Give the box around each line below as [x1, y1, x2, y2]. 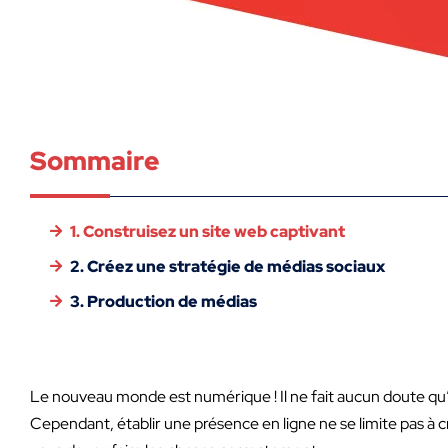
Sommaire [30, 143, 159, 178]
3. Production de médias [70, 290, 257, 312]
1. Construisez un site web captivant [70, 220, 345, 242]
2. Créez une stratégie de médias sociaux [70, 255, 385, 277]
